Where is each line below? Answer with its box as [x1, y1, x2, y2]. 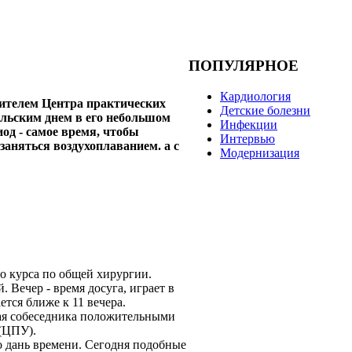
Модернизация [220, 145, 299, 159]
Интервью [220, 131, 275, 145]
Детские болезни [220, 103, 310, 117]
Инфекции [220, 117, 277, 131]
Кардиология [220, 89, 291, 103]
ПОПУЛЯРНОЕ [189, 57, 299, 75]
